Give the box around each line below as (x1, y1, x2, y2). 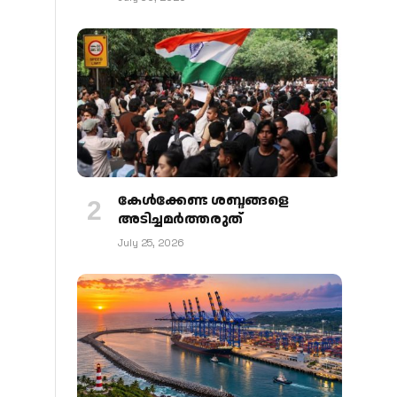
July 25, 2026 (118, 237, 184, 250)
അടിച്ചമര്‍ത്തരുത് (118, 209, 243, 230)
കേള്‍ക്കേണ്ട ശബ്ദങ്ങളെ (118, 191, 289, 212)
